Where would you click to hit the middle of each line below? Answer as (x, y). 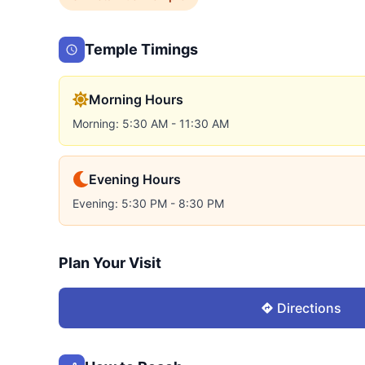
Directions (309, 308)
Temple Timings (141, 50)
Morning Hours (136, 100)
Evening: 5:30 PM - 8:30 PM (148, 204)
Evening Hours (135, 180)
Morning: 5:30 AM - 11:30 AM (151, 124)
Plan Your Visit (110, 263)
